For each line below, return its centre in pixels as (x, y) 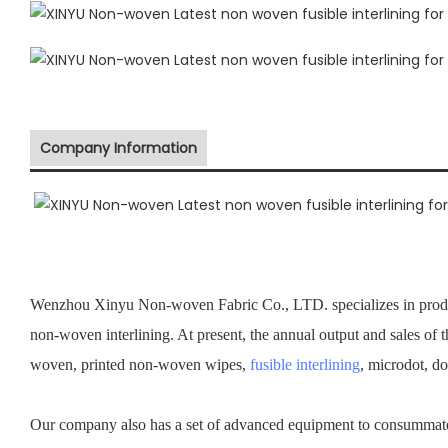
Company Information (118, 147)
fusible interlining (305, 364)
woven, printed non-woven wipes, (140, 364)
